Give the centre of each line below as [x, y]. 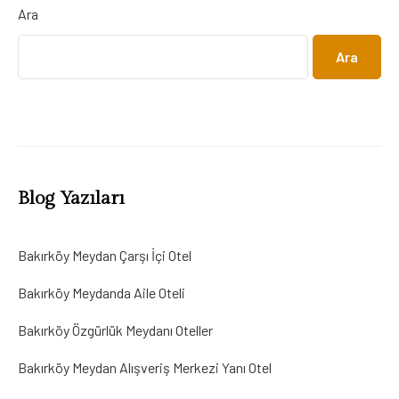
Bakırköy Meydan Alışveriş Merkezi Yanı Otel [145, 367]
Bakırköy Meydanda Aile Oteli [102, 293]
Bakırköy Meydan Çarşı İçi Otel [105, 255]
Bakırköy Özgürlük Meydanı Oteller [115, 330]
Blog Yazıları [71, 198]
